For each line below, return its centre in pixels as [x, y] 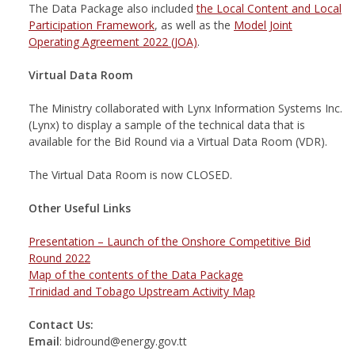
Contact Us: [61, 325]
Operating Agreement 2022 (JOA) [113, 42]
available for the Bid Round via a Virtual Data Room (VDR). [177, 142]
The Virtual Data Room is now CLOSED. [130, 175]
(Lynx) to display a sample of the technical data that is [166, 125]
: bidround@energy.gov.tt [123, 342]
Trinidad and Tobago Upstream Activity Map [141, 292]
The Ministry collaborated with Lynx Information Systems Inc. [185, 109]
